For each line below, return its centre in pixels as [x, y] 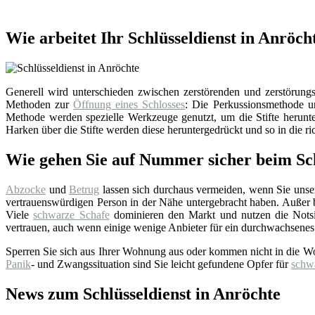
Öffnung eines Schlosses [129, 105]
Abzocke [26, 189]
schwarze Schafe [71, 214]
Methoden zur [40, 105]
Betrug [84, 189]
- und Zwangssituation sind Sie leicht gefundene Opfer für [161, 264]
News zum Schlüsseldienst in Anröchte [143, 294]
